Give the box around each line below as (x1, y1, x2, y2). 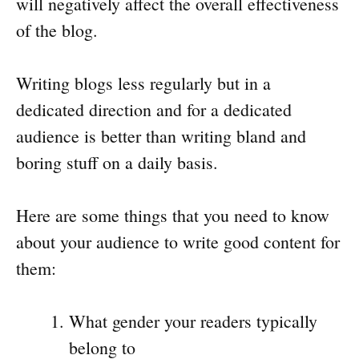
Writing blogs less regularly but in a (16, 71, 271, 95)
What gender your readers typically (69, 309, 317, 333)
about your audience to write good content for (16, 230, 340, 254)
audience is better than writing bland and (16, 124, 306, 148)
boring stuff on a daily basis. (16, 151, 218, 175)
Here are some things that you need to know (16, 204, 329, 228)
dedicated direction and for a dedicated (16, 98, 292, 122)
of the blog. (16, 18, 98, 42)
